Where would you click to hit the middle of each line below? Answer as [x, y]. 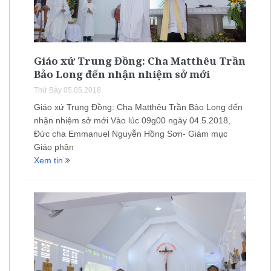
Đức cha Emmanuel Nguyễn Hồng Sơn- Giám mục [131, 133]
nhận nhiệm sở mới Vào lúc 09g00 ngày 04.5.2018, [132, 120]
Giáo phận [54, 147]
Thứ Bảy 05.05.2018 [67, 90]
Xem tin [50, 160]
